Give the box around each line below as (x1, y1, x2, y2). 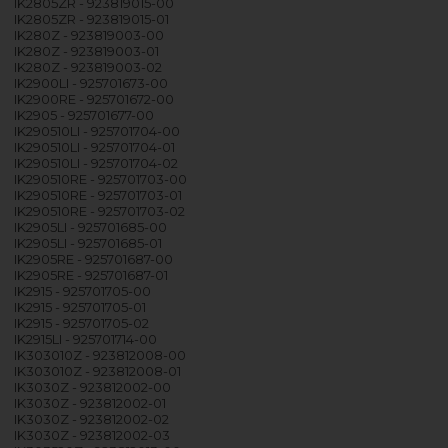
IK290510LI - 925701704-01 (14, 138, 176, 155)
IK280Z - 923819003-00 (14, 26, 165, 43)
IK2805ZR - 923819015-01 (14, 10, 170, 27)
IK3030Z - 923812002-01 (14, 394, 167, 411)
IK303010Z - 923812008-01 (14, 362, 182, 379)
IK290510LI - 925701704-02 (14, 154, 179, 171)
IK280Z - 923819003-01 (14, 42, 160, 59)
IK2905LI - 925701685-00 (14, 218, 168, 235)
